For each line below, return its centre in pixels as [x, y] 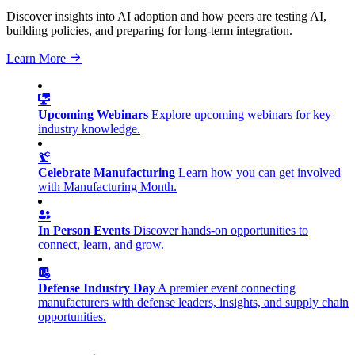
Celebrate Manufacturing [107, 172]
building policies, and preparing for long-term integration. [149, 31]
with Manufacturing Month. [107, 187]
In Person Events [84, 230]
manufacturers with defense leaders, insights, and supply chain [193, 302]
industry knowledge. [89, 129]
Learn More [38, 58]
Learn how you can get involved [260, 172]
